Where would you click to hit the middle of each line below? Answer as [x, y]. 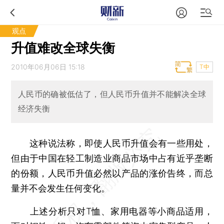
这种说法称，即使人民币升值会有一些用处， [112, 143]
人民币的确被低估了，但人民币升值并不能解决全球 [112, 94]
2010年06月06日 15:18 [48, 67]
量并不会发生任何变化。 [61, 188]
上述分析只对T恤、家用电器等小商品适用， [112, 211]
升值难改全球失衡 [63, 48]
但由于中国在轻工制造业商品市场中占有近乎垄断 [112, 158]
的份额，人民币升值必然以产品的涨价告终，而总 [112, 173]
